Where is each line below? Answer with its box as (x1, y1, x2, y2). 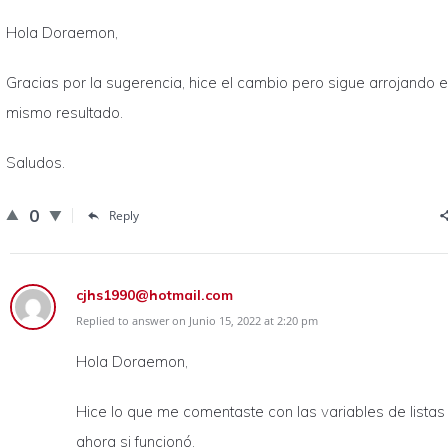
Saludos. (6, 153, 65, 172)
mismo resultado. (6, 103, 123, 122)
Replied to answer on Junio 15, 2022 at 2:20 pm (76, 313, 318, 328)
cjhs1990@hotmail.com (76, 286, 233, 304)
